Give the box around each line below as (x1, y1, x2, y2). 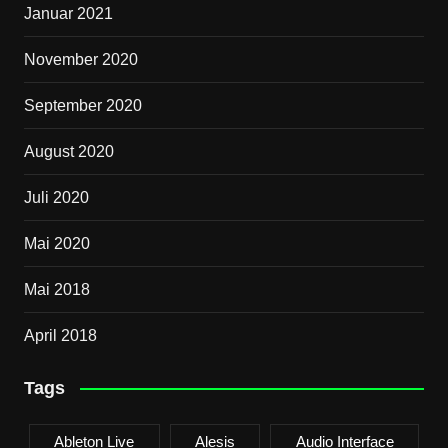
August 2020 (23, 142, 114, 160)
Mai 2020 (23, 234, 90, 252)
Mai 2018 (23, 280, 90, 298)
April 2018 (23, 326, 97, 344)
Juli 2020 (23, 188, 89, 206)
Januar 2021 (23, 4, 113, 22)
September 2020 (23, 96, 142, 114)
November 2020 (23, 50, 138, 68)
